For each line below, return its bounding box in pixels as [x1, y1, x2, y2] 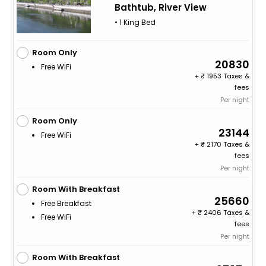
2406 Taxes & [202, 207, 250, 217]
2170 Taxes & [205, 139, 250, 149]
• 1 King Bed [114, 17, 156, 27]
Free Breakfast [40, 198, 91, 208]
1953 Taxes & [205, 71, 250, 81]
